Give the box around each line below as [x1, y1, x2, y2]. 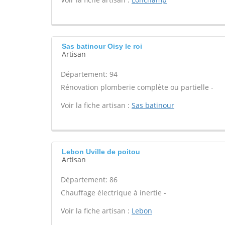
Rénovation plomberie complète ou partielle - [61, 82, 213, 92]
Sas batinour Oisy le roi [62, 42, 142, 50]
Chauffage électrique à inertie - [61, 188, 166, 197]
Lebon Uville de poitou [62, 148, 140, 156]
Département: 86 [61, 175, 118, 184]
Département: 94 [61, 69, 118, 79]
